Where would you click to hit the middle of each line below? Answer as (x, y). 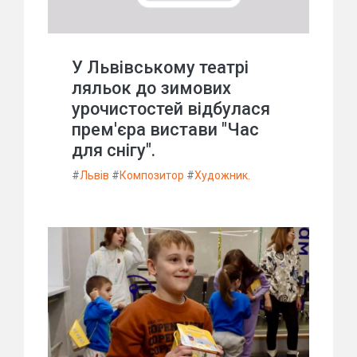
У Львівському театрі (160, 68)
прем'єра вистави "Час (165, 130)
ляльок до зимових (151, 88)
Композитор (152, 176)
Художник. (222, 176)
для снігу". (114, 151)
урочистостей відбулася (171, 109)
